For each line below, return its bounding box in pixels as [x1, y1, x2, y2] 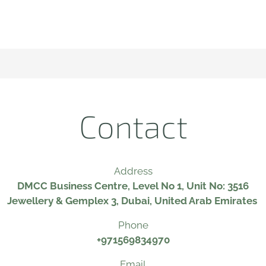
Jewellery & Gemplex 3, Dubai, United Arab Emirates [7, 195, 259, 207]
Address [113, 165, 153, 177]
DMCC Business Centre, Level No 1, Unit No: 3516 [17, 180, 249, 192]
